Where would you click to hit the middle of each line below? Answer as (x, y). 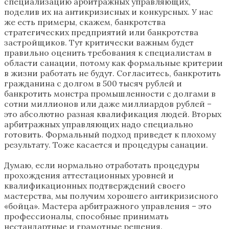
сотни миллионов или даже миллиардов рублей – (108, 104)
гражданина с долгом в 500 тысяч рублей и (93, 83)
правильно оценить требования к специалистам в (108, 52)
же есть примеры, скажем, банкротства (85, 22)
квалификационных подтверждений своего (95, 185)
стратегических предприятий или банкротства (101, 32)
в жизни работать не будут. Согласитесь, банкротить (112, 73)
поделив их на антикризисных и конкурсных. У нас (109, 12)
